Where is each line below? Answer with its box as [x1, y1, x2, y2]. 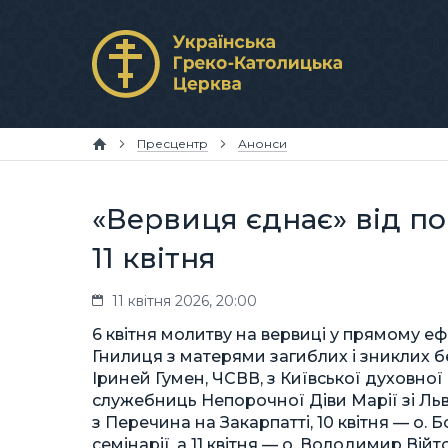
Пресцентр [137, 136, 208, 151]
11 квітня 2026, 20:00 [112, 292, 257, 310]
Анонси [238, 136, 287, 151]
